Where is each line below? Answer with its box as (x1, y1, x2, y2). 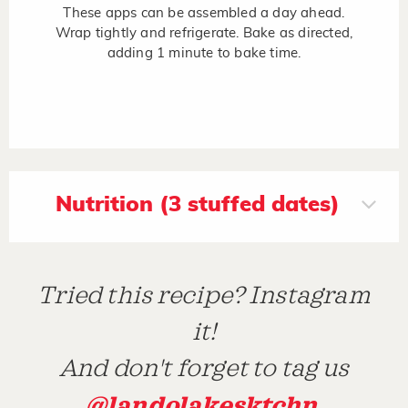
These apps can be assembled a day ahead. (63, 5, 345, 20)
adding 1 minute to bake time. (107, 46, 301, 60)
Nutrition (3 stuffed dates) (55, 193, 340, 216)
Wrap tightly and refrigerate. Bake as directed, (55, 25, 353, 40)
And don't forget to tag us (58, 356, 350, 382)
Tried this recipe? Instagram (37, 283, 371, 309)
